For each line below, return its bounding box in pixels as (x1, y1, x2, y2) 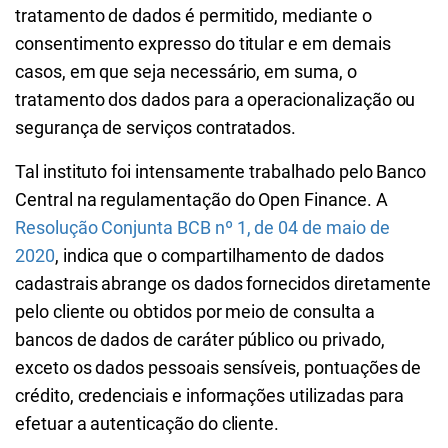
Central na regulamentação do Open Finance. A (15, 189, 388, 210)
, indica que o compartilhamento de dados (54, 245, 384, 266)
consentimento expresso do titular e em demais (15, 33, 391, 54)
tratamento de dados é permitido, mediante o (15, 5, 372, 26)
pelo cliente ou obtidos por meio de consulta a (15, 301, 375, 322)
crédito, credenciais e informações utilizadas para (15, 385, 405, 406)
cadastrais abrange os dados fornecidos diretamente (15, 273, 432, 294)
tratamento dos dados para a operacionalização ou (15, 89, 416, 110)
